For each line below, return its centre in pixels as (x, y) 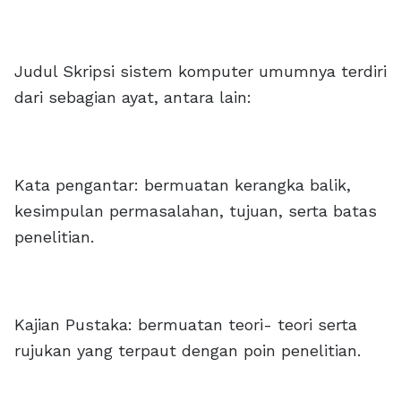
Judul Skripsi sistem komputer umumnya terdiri (200, 71)
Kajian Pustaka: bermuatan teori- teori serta (186, 324)
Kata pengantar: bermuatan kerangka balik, (183, 185)
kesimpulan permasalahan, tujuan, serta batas (196, 211)
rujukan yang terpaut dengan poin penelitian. (188, 350)
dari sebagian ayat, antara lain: (133, 97)
